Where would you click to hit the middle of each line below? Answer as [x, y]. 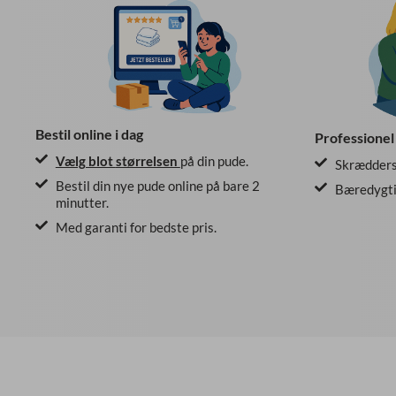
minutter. [82, 203]
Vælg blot [85, 161]
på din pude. [214, 161]
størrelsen [148, 161]
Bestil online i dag [90, 134]
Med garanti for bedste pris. [136, 228]
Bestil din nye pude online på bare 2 [157, 186]
